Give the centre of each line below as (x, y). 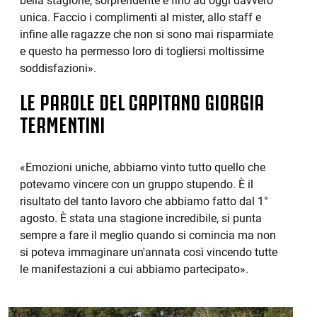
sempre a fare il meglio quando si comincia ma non (148, 235)
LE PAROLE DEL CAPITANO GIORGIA (142, 100)
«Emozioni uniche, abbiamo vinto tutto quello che (143, 167)
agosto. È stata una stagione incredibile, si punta (141, 218)
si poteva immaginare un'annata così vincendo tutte (149, 252)
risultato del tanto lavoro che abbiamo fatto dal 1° (144, 201)
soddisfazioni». (58, 68)
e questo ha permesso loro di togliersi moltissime (142, 51)
